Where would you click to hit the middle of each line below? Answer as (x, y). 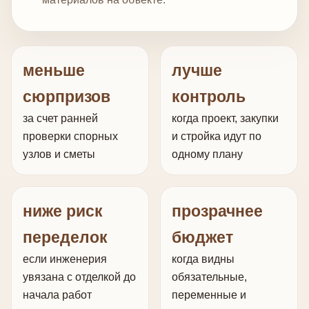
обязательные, (209, 277)
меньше (54, 71)
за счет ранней (60, 119)
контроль (209, 97)
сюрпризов (67, 97)
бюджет (202, 238)
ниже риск (63, 211)
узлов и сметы (59, 154)
